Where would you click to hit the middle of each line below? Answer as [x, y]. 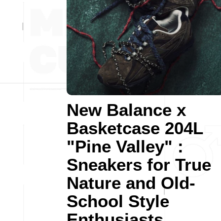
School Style [118, 201]
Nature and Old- [131, 183]
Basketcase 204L [135, 128]
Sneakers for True [139, 165]
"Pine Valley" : [125, 146]
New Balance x [126, 110]
